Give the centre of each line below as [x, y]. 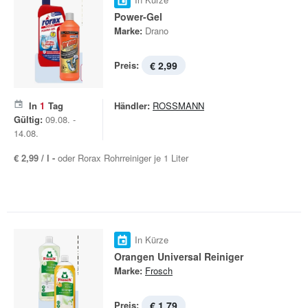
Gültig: [28, 119]
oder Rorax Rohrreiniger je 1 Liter [123, 158]
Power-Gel [138, 16]
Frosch [159, 271]
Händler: [132, 106]
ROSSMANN [178, 106]
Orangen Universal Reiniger [179, 256]
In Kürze [152, 240]
